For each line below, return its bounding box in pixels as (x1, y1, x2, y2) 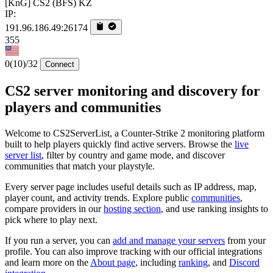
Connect (45, 60, 74, 69)
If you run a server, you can (5, 235, 113, 246)
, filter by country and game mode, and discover (41, 150, 225, 161)
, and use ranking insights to (161, 204, 268, 214)
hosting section (104, 204, 161, 214)
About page (90, 257, 135, 268)
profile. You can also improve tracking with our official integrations (5, 246, 262, 257)
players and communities (5, 99, 161, 116)
